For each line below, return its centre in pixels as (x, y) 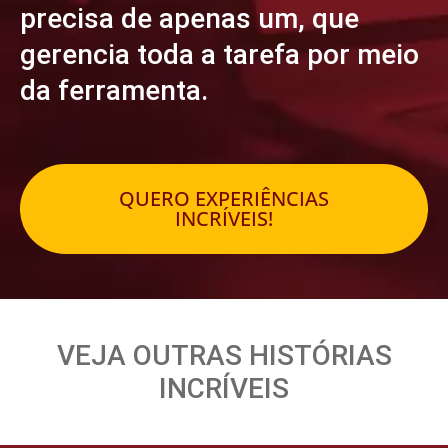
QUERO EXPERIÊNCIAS (224, 198)
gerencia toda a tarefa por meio (219, 54)
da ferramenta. (114, 90)
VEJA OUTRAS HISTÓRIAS (224, 355)
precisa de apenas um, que (189, 18)
